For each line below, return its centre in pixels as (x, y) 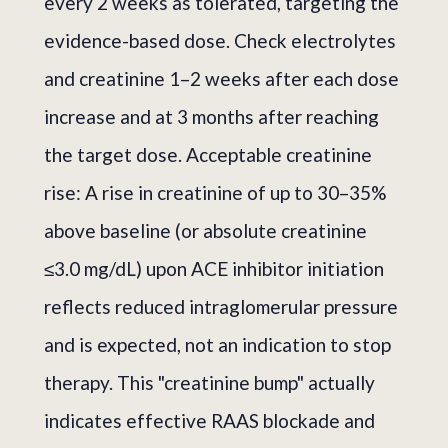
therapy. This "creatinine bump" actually (209, 382)
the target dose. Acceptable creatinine (208, 154)
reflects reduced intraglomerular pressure (221, 306)
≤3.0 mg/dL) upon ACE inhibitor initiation (214, 268)
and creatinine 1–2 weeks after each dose (221, 78)
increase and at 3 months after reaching (211, 116)
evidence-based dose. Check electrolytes (220, 40)
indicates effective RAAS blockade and (209, 420)
